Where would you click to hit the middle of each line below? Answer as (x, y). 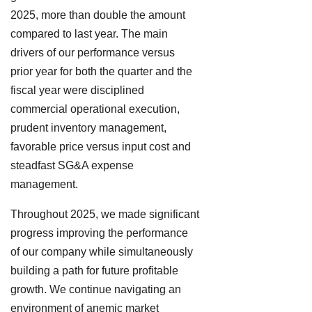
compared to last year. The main (89, 33)
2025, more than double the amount (98, 15)
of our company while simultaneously (102, 251)
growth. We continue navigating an (96, 289)
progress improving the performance (99, 233)
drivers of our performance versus (93, 52)
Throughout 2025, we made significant (105, 214)
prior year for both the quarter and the (101, 71)
